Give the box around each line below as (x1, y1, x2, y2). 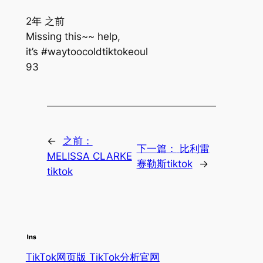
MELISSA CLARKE (46, 150, 132, 162)
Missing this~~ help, (25, 30, 120, 42)
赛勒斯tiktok (136, 157, 193, 170)
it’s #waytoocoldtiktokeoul (25, 45, 148, 58)
